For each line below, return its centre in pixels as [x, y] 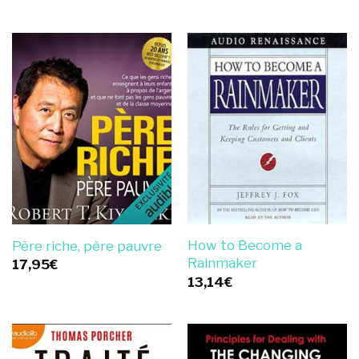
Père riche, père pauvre [87, 246]
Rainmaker [222, 263]
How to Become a [244, 246]
